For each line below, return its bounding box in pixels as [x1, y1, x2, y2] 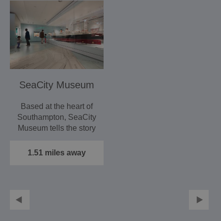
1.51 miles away [27, 148, 86, 157]
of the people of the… [19, 135, 94, 144]
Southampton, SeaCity [17, 113, 96, 122]
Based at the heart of [20, 102, 93, 111]
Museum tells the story [17, 124, 96, 133]
